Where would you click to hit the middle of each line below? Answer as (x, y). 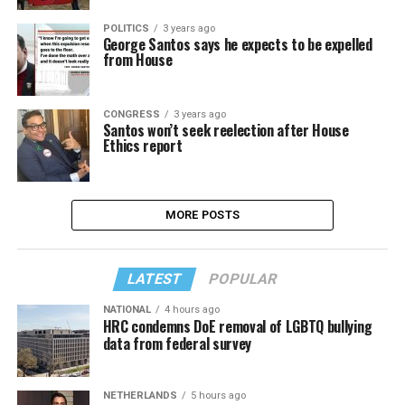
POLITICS (126, 28)
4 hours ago (192, 310)
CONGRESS (131, 114)
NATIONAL (127, 310)
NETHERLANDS (140, 396)
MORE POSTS (202, 215)
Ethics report (142, 146)
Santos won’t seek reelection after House (226, 130)
